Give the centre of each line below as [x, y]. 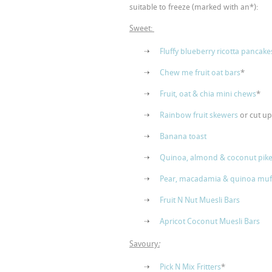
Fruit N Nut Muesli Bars [200, 200]
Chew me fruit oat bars [200, 73]
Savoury [144, 244]
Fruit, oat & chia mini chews [208, 94]
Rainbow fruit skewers [199, 115]
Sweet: [142, 28]
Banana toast [183, 136]
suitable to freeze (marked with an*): [194, 7]
